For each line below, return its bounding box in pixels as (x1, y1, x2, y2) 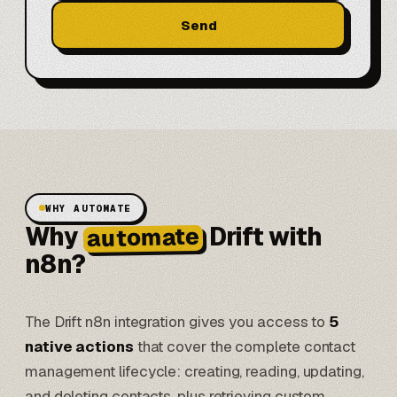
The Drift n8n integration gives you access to (25, 312, 330, 332)
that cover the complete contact (133, 337, 356, 357)
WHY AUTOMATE (45, 201, 132, 214)
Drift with (204, 220, 323, 253)
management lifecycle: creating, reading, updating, (25, 362, 364, 382)
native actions (25, 337, 134, 357)
